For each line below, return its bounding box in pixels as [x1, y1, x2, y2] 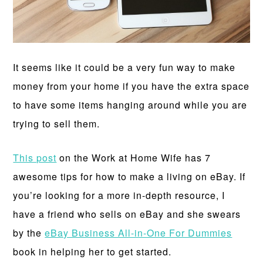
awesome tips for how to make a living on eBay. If [13, 170, 246, 184]
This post [13, 151, 57, 165]
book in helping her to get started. [13, 245, 172, 259]
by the [13, 226, 45, 240]
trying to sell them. [13, 117, 100, 131]
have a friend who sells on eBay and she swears [13, 207, 241, 221]
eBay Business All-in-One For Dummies [45, 226, 232, 240]
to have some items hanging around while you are [13, 98, 248, 112]
